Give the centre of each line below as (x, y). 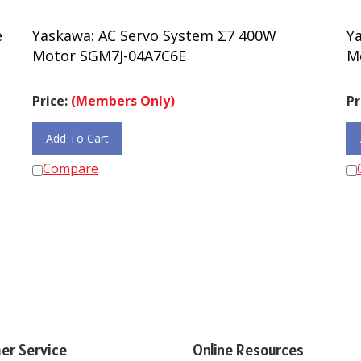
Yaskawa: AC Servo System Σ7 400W (154, 28)
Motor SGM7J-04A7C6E (109, 48)
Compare (71, 161)
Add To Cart (77, 131)
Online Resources (248, 342)
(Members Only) (123, 93)
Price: (52, 93)
